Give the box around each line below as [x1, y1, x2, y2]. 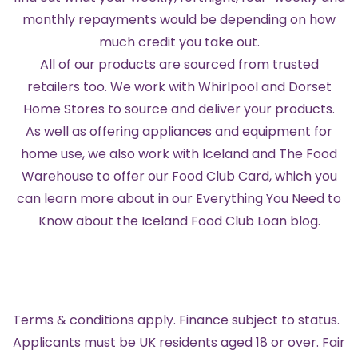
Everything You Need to [196, 189, 341, 208]
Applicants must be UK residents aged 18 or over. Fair [13, 332, 345, 352]
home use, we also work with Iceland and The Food [21, 144, 337, 163]
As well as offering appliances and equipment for [26, 121, 332, 141]
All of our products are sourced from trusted [39, 54, 319, 74]
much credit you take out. [98, 32, 260, 51]
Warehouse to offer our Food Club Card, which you [21, 166, 337, 185]
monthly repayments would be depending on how [22, 10, 336, 29]
